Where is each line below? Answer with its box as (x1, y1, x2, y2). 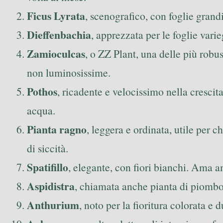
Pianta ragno (27, 121, 87, 137)
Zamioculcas (27, 45, 85, 61)
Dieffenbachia (27, 26, 91, 42)
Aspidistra (27, 178, 75, 194)
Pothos (27, 83, 57, 99)
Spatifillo (27, 159, 68, 175)
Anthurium (27, 197, 79, 213)
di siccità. (27, 140, 68, 155)
